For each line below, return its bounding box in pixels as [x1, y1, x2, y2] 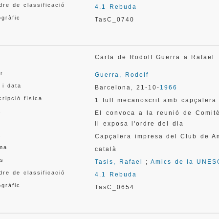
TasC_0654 [95, 184, 135, 191]
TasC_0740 [95, 16, 135, 23]
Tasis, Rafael [95, 158, 143, 165]
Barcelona [95, 84, 131, 91]
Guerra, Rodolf [95, 71, 149, 78]
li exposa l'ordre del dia [95, 120, 184, 127]
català [95, 146, 117, 153]
